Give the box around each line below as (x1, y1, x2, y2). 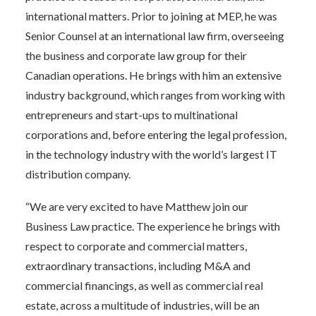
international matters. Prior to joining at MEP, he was (25, 9, 277, 23)
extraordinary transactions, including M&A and (25, 259, 250, 272)
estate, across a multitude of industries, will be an (25, 298, 260, 312)
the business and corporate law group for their (25, 49, 247, 62)
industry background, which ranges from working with (25, 88, 285, 102)
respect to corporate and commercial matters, (25, 239, 247, 253)
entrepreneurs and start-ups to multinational (25, 108, 238, 121)
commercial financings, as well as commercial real (25, 279, 263, 292)
